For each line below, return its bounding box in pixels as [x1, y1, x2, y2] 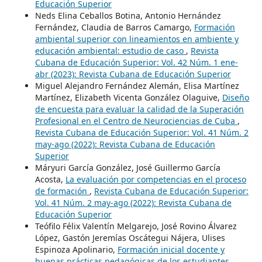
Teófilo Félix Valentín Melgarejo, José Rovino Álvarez [35, 220, 237, 232]
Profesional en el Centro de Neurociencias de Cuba [35, 115, 237, 126]
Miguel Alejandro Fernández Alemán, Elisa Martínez [35, 80, 239, 91]
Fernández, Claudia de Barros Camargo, [35, 21, 194, 33]
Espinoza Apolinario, [35, 243, 118, 255]
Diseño [222, 91, 249, 103]
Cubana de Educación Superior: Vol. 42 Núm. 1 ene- [35, 56, 238, 68]
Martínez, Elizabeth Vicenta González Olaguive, [35, 91, 222, 103]
